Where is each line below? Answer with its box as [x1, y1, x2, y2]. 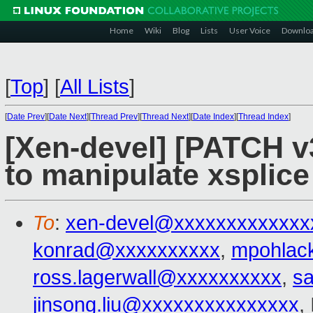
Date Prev [7, 112, 45, 122]
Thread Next [142, 112, 189, 122]
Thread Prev [91, 112, 138, 122]
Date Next [49, 112, 87, 122]
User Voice [229, 25, 270, 36]
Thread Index [238, 112, 289, 122]
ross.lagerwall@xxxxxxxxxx [33, 266, 282, 289]
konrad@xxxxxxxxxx [33, 239, 220, 262]
